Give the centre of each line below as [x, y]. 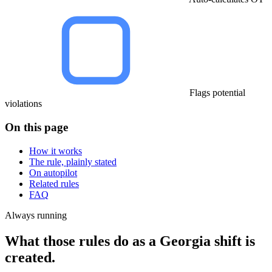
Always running [36, 215]
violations [23, 104]
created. [30, 257]
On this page [36, 127]
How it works [56, 151]
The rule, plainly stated [73, 161]
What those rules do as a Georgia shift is [130, 241]
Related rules [54, 183]
